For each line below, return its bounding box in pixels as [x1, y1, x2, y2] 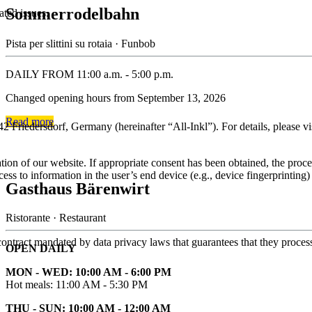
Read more [6, 115, 54, 127]
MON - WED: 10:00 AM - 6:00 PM [6, 266, 171, 279]
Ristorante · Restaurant [6, 212, 106, 224]
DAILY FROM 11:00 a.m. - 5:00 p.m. [6, 68, 173, 80]
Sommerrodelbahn [6, 4, 139, 23]
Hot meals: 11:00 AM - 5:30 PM [6, 279, 148, 291]
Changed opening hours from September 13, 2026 [6, 91, 226, 104]
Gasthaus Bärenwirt [6, 179, 150, 198]
